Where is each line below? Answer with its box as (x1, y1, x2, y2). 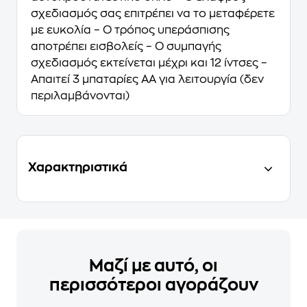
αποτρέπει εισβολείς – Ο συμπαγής (31, 41, 221, 52)
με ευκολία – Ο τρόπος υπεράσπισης (31, 25, 230, 36)
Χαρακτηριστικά (28, 161, 127, 173)
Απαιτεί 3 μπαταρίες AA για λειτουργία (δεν (31, 74, 264, 85)
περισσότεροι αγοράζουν (49, 277, 258, 293)
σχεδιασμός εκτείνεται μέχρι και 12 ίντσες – (31, 58, 267, 69)
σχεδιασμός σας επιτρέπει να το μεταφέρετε (31, 8, 275, 19)
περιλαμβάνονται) (31, 90, 130, 101)
